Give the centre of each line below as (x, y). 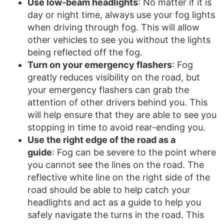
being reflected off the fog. (85, 52)
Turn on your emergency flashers (100, 65)
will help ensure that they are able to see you (122, 115)
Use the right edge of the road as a (101, 140)
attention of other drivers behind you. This (117, 102)
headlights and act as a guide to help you (114, 202)
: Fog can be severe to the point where (134, 152)
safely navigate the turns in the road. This (116, 215)
